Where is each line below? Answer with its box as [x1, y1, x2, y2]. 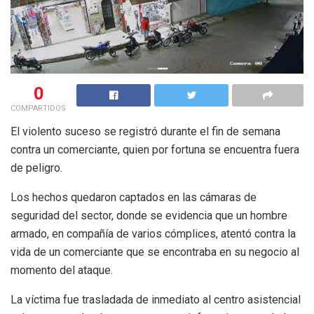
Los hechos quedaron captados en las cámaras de [11, 191, 257, 205]
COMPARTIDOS [11, 104, 66, 114]
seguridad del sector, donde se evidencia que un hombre [11, 209, 287, 223]
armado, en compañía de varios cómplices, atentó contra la [11, 227, 296, 241]
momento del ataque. [11, 264, 113, 278]
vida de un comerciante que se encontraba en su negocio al [11, 245, 299, 259]
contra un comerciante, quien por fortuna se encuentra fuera [11, 143, 299, 157]
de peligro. [11, 161, 62, 175]
